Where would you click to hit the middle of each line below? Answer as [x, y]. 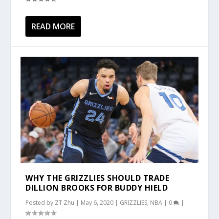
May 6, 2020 [97, 203]
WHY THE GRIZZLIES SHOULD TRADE [98, 178]
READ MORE [53, 27]
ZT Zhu [65, 203]
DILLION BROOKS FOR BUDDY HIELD [97, 188]
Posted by [40, 203]
